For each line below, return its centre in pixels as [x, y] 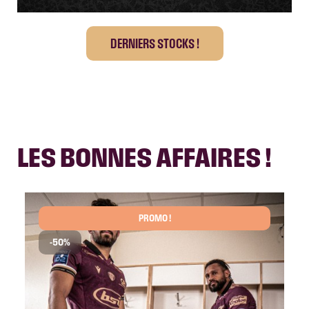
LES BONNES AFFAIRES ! [144, 157]
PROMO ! [154, 218]
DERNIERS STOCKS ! [154, 43]
